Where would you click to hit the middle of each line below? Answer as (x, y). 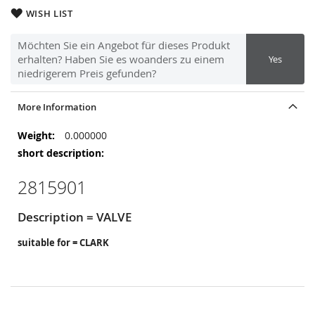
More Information (57, 107)
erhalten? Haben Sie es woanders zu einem (121, 59)
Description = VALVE (75, 217)
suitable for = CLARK (63, 243)
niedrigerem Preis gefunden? (87, 73)
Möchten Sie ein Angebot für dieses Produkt (124, 45)
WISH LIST (49, 13)
